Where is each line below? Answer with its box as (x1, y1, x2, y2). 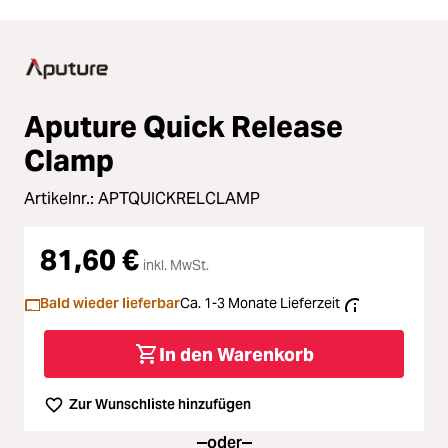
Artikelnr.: (24, 188, 98, 209)
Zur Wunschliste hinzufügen (69, 395, 251, 413)
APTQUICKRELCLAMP (98, 188, 260, 209)
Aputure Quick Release (24, 108, 343, 145)
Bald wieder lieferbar (40, 294, 180, 312)
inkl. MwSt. (143, 256, 209, 274)
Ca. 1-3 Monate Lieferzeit (180, 294, 340, 312)
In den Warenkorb (158, 342, 314, 366)
